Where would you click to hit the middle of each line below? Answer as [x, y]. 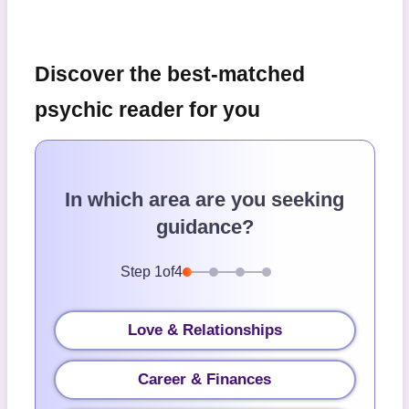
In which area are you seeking [204, 200]
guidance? [204, 227]
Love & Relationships [204, 330]
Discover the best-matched [169, 74]
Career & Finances [204, 380]
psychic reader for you [147, 110]
